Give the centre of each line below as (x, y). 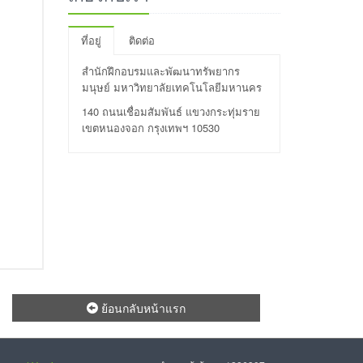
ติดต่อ (141, 40)
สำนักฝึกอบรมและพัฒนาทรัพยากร (160, 71)
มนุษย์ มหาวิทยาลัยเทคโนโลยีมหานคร (171, 87)
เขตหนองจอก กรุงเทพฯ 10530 (150, 128)
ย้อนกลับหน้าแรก (142, 308)
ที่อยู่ (91, 40)
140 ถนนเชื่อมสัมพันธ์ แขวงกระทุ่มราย (171, 111)
